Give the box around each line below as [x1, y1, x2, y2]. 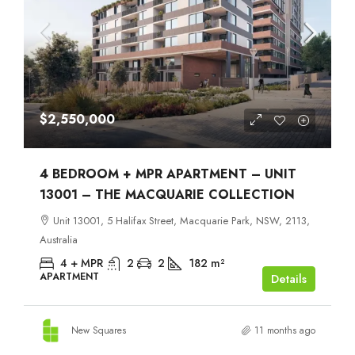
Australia [40, 232, 78, 248]
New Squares [71, 323, 126, 338]
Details [271, 270, 307, 288]
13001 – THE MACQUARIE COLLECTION [40, 185, 295, 204]
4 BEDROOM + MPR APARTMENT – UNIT [40, 165, 296, 184]
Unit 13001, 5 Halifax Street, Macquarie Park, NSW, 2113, [53, 213, 310, 229]
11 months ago [254, 323, 315, 338]
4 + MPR [60, 255, 103, 272]
